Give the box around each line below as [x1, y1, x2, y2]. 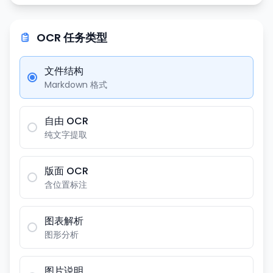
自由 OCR [44, 114, 88, 128]
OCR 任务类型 [37, 30, 107, 45]
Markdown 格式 [44, 79, 107, 91]
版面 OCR [44, 164, 88, 178]
